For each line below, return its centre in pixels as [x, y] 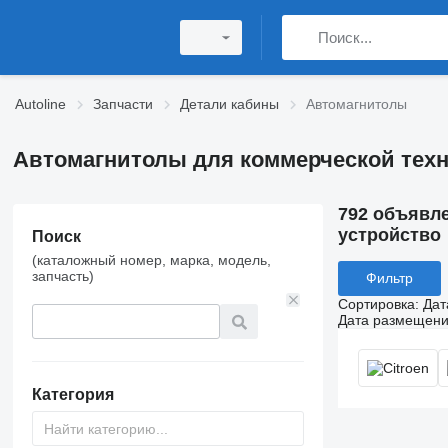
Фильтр [389, 278]
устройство [389, 235]
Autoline [40, 104]
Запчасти [123, 104]
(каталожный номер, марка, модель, [151, 260]
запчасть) [62, 276]
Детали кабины [229, 104]
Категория [72, 394]
